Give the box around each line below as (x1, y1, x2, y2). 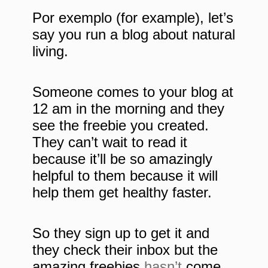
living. (32, 43, 68, 60)
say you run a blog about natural (32, 26, 235, 43)
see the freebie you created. (32, 117, 209, 134)
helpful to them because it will (32, 167, 218, 184)
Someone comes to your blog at (32, 84, 233, 100)
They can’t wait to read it (32, 134, 187, 151)
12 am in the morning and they (32, 100, 224, 117)
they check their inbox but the (32, 242, 218, 258)
